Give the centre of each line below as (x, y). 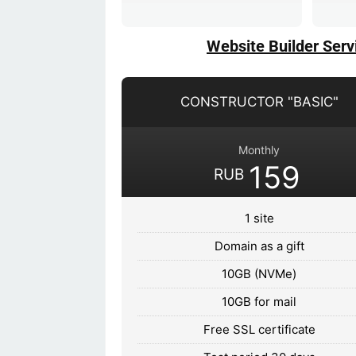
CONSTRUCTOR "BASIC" (259, 101)
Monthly (259, 149)
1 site (259, 218)
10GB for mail (259, 301)
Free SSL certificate (259, 329)
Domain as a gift (259, 246)
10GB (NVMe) (259, 273)
